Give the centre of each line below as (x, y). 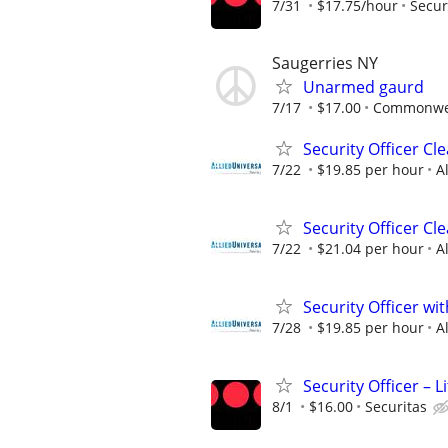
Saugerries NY (325, 62)
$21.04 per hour (370, 248)
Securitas (396, 407)
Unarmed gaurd (363, 86)
